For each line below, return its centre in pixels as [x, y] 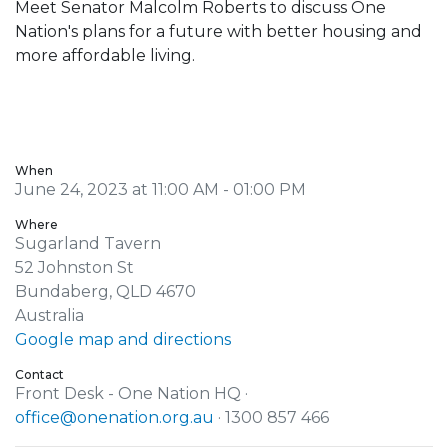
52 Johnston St [74, 267]
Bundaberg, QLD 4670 [105, 291]
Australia [49, 315]
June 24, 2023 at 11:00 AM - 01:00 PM [160, 189]
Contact [39, 374]
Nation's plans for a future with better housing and [218, 31]
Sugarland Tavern [88, 243]
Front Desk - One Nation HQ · [131, 393]
